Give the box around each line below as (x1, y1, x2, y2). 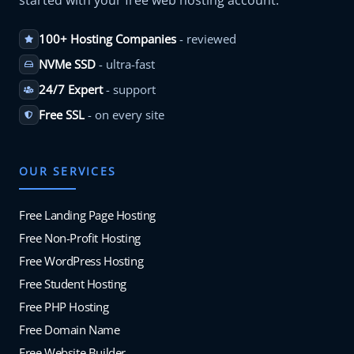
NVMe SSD (38, 55, 96, 72)
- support (102, 81, 156, 97)
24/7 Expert (38, 81, 103, 97)
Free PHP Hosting (19, 298, 109, 314)
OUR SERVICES (19, 164, 117, 179)
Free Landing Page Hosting (19, 206, 156, 223)
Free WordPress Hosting (19, 252, 144, 269)
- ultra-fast (95, 55, 155, 72)
